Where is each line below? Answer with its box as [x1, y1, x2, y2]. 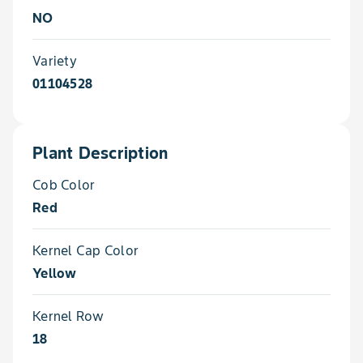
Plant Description [32, 142, 169, 164]
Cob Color [32, 176, 96, 193]
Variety [32, 52, 77, 69]
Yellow [32, 264, 77, 281]
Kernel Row [32, 307, 105, 324]
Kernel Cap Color [32, 241, 139, 258]
